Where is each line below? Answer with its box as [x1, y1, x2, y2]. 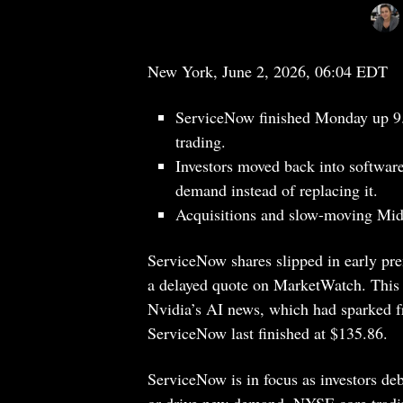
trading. [175, 130, 226, 152]
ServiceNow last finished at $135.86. [147, 322, 388, 344]
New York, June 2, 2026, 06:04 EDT [147, 60, 388, 82]
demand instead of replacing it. [175, 179, 378, 201]
